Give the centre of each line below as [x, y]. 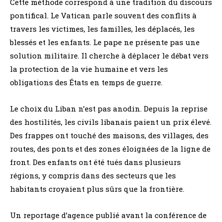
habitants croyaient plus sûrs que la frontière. [97, 189]
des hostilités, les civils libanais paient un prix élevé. [111, 122]
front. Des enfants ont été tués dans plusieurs [95, 162]
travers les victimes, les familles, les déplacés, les [102, 29]
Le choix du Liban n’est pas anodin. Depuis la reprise [109, 109]
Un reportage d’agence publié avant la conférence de [108, 215]
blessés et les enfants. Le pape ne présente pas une [105, 42]
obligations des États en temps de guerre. [86, 83]
